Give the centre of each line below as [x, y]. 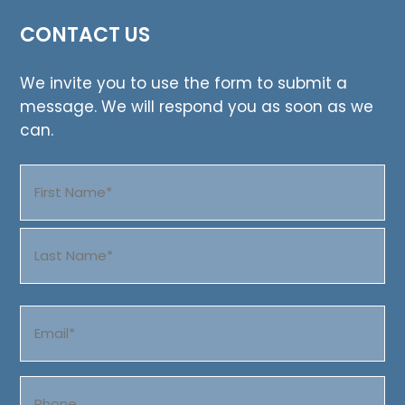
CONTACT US [85, 35]
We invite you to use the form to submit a [184, 83]
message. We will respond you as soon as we [197, 107]
